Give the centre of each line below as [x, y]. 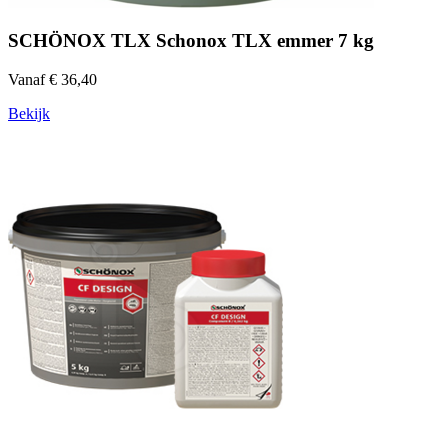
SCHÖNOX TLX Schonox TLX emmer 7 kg [191, 41]
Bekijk [29, 114]
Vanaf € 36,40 [52, 80]
